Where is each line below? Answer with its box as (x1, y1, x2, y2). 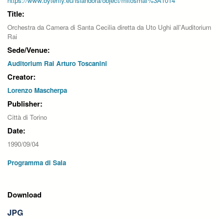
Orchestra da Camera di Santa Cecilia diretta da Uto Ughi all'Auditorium (7, 22, 211, 32)
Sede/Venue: (7, 44, 50, 55)
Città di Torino (7, 112, 47, 122)
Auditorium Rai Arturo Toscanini (7, 59, 107, 68)
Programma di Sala (7, 158, 66, 167)
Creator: (7, 71, 36, 82)
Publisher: (7, 98, 43, 109)
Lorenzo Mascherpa (7, 86, 67, 95)
